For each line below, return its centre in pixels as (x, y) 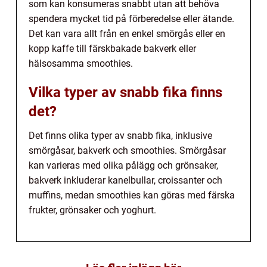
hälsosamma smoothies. (81, 64)
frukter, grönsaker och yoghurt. (92, 210)
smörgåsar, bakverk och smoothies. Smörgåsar (127, 151)
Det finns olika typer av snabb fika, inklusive (120, 136)
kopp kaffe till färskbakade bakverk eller (112, 49)
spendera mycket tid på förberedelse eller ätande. (131, 19)
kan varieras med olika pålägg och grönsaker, (123, 166)
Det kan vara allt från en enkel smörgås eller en (127, 34)
